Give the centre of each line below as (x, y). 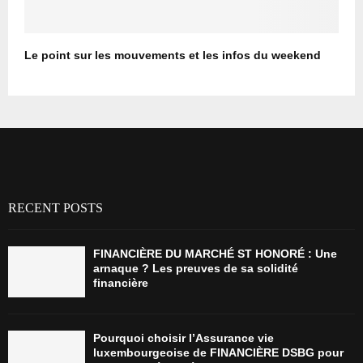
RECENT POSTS (56, 208)
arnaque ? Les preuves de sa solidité (196, 269)
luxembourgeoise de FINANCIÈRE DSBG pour (218, 353)
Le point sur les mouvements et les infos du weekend (173, 56)
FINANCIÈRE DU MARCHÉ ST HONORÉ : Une (215, 254)
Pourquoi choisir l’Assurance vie (184, 338)
